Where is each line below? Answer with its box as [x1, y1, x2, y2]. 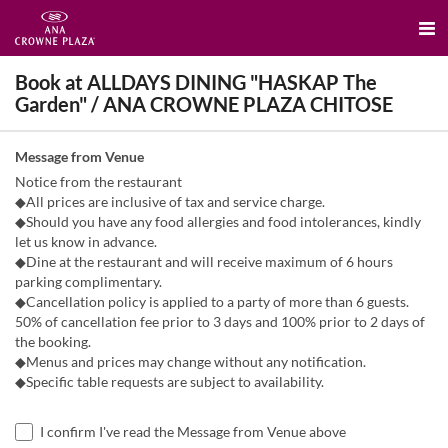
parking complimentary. [15, 273, 162, 290]
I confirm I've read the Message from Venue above [40, 423, 346, 440]
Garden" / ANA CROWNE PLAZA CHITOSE [15, 92, 393, 116]
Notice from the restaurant [15, 173, 182, 190]
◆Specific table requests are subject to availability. [15, 373, 324, 390]
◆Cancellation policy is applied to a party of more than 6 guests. [15, 293, 409, 310]
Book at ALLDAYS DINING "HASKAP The [15, 70, 377, 94]
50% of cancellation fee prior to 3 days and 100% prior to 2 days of [15, 313, 425, 330]
